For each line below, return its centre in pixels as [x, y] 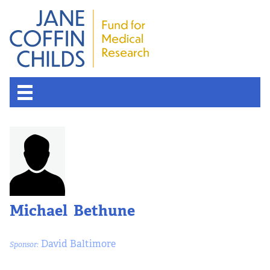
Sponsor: [24, 244]
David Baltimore [77, 243]
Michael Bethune [72, 211]
